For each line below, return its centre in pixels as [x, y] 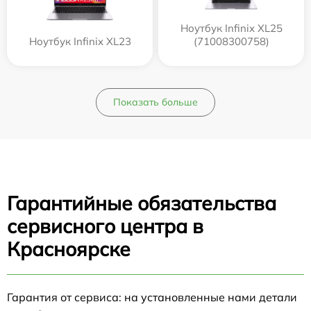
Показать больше [155, 102]
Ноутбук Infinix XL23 [80, 41]
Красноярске [69, 249]
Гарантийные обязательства [142, 203]
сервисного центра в [105, 226]
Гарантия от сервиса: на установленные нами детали [152, 297]
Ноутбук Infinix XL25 [231, 28]
